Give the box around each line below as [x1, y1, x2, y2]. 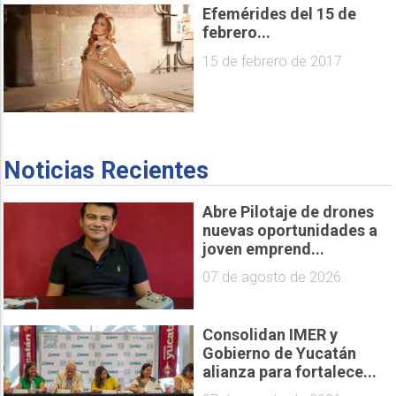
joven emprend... [202, 239, 324, 258]
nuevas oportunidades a [202, 220, 377, 240]
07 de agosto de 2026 [202, 269, 341, 286]
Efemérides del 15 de [202, 4, 356, 24]
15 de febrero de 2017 [202, 53, 342, 71]
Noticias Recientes [4, 156, 209, 185]
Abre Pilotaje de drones [202, 202, 374, 221]
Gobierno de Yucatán [202, 343, 356, 362]
